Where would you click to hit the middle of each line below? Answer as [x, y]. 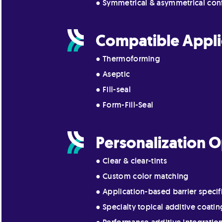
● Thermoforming [128, 59]
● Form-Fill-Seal [124, 105]
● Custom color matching [142, 176]
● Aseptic [113, 74]
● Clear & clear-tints [131, 161]
